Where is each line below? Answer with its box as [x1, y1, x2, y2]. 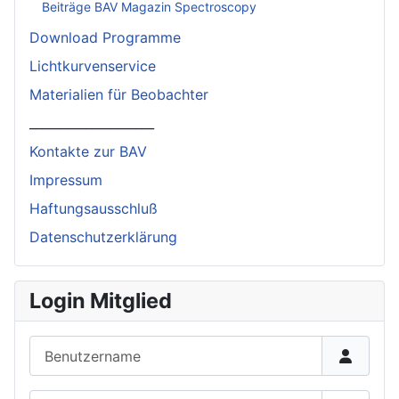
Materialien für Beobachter [29, 85, 208, 103]
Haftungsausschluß [29, 199, 158, 217]
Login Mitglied [29, 287, 172, 313]
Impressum [29, 170, 102, 189]
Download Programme [29, 28, 181, 46]
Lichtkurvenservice [29, 56, 156, 75]
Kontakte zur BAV [29, 142, 147, 160]
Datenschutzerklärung [29, 227, 177, 246]
